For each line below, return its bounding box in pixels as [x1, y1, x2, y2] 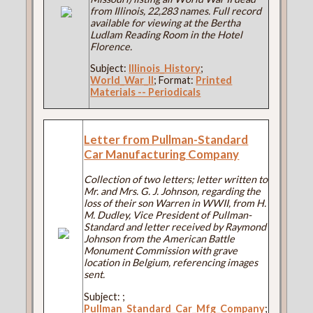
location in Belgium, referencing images [84, 256, 259, 269]
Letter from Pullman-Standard [84, 132, 249, 147]
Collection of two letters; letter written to [84, 173, 268, 186]
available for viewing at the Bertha [90, 16, 241, 29]
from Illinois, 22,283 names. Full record [90, 4, 262, 17]
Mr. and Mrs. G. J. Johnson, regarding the [84, 185, 261, 198]
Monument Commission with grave [84, 245, 238, 257]
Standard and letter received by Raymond [84, 221, 267, 233]
